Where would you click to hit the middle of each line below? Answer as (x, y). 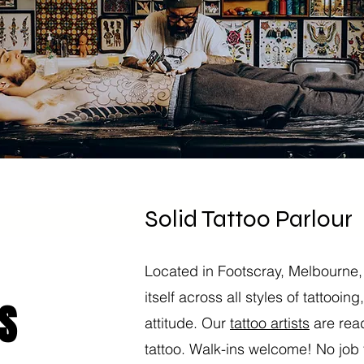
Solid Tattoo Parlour (249, 219)
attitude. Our (187, 323)
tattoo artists (270, 323)
